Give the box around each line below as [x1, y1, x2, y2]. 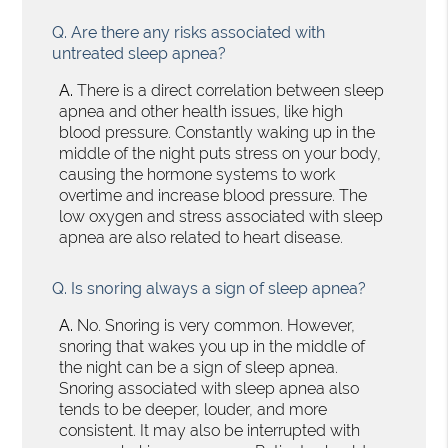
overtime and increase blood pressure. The [59, 185, 368, 205]
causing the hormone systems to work [59, 164, 336, 184]
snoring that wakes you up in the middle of [59, 336, 366, 356]
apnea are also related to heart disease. [59, 227, 344, 247]
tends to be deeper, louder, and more [59, 399, 328, 419]
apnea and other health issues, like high [59, 101, 344, 121]
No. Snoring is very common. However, [73, 315, 356, 335]
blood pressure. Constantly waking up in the [59, 122, 376, 142]
